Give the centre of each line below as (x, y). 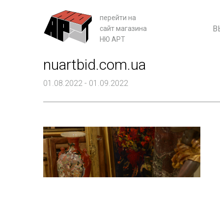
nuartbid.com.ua (95, 64)
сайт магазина (123, 29)
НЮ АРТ (112, 40)
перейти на (118, 18)
